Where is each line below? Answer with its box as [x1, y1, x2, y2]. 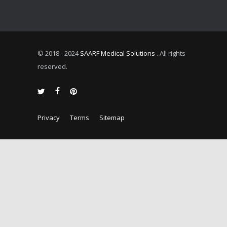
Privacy [37, 113, 60, 122]
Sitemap [99, 113, 125, 122]
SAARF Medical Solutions [79, 49, 157, 58]
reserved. [37, 62, 67, 71]
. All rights [157, 49, 185, 58]
